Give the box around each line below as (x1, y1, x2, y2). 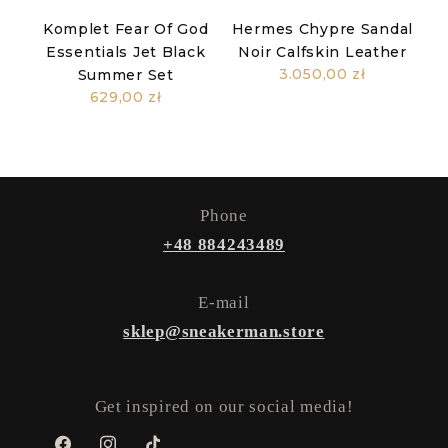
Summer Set (77, 66, 174, 85)
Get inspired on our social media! (94, 397, 354, 417)
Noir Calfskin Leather (237, 43, 407, 62)
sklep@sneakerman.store (123, 322, 325, 342)
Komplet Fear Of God (42, 20, 209, 39)
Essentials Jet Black (45, 43, 206, 62)
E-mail (198, 293, 250, 313)
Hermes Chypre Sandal (231, 20, 414, 39)
